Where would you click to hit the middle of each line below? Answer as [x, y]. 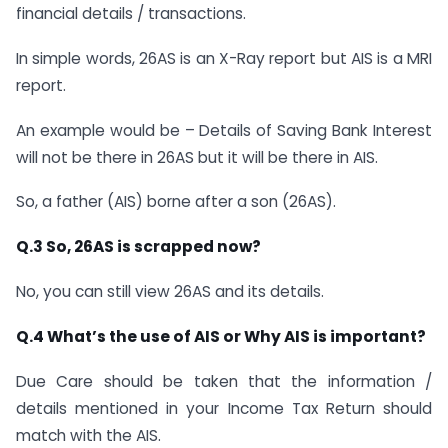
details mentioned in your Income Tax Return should [224, 408]
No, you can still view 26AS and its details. [170, 291]
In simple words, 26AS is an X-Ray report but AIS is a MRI [224, 58]
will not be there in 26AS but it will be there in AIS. [197, 157]
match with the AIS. [88, 435]
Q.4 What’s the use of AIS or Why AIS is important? [221, 336]
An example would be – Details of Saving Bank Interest [224, 130]
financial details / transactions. [131, 13]
